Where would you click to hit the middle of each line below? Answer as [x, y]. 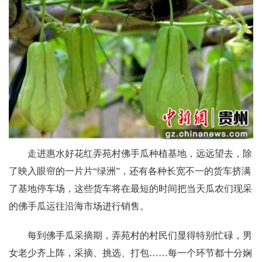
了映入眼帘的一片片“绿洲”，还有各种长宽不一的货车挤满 [130, 171]
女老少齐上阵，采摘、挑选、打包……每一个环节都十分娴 [130, 253]
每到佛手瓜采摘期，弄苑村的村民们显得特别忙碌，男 [140, 236]
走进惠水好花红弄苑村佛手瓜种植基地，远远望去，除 [140, 154]
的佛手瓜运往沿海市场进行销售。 [79, 206]
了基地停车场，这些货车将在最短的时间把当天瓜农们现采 [130, 189]
